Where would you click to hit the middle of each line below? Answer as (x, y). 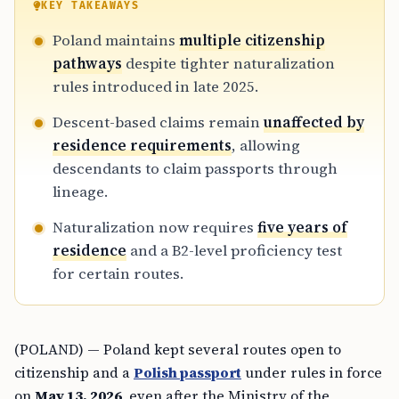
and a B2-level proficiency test (234, 251)
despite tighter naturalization (228, 64)
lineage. (80, 192)
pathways (87, 64)
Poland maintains (116, 41)
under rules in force (312, 373)
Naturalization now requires (155, 228)
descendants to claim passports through (195, 169)
